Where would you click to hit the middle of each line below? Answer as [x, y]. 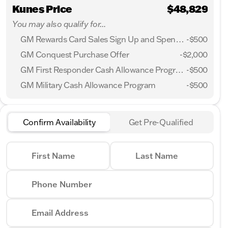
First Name [53, 155]
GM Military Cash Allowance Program [88, 85]
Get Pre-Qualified [161, 122]
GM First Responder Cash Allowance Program [180, 69]
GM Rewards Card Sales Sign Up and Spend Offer [180, 39]
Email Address [60, 212]
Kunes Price [42, 8]
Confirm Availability [59, 122]
